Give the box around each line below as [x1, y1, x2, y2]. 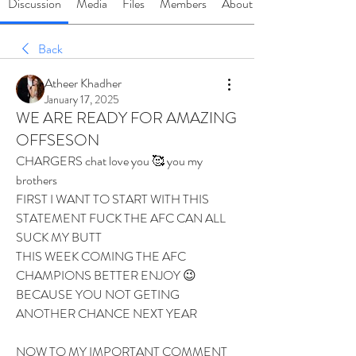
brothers [16, 171, 60, 189]
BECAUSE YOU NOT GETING [16, 285, 180, 304]
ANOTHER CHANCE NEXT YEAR [16, 304, 199, 323]
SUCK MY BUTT [16, 228, 104, 246]
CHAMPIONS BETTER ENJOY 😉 [16, 266, 196, 284]
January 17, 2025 [44, 91, 119, 107]
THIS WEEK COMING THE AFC [16, 247, 186, 265]
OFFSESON [16, 129, 99, 152]
